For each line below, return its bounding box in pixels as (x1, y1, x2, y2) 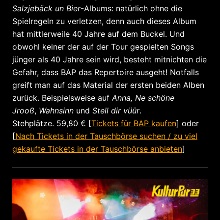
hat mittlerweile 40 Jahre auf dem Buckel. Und (12, 28, 185, 39)
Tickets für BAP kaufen (91, 118, 176, 128)
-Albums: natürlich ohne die (81, 3, 182, 13)
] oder (176, 118, 199, 128)
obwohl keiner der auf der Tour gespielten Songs (12, 41, 194, 52)
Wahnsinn (39, 105, 74, 115)
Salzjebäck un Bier (12, 3, 81, 13)
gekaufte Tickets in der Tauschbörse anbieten (12, 143, 182, 154)
